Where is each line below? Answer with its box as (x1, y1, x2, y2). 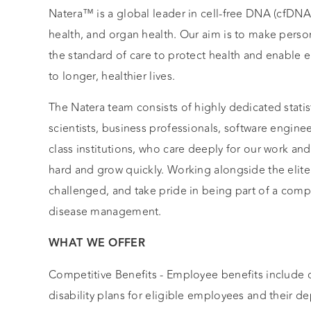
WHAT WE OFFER (49, 238, 145, 249)
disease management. (49, 203, 162, 220)
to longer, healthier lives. (49, 68, 176, 85)
